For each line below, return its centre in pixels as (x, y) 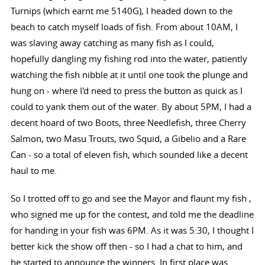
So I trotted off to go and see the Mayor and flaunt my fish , (131, 198)
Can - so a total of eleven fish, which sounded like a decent (129, 155)
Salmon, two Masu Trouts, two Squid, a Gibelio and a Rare (128, 139)
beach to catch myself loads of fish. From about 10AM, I (124, 27)
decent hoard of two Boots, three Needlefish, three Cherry (128, 123)
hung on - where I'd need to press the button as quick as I (126, 91)
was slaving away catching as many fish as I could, (112, 43)
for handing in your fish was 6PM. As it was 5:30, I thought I (132, 230)
